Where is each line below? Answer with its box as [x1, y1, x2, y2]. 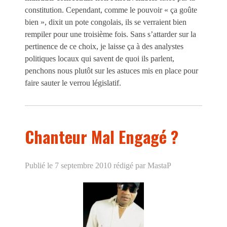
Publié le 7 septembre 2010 [25, 161, 111, 170]
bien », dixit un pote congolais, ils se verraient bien [25, 17, 186, 26]
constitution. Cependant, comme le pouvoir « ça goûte [25, 5, 197, 14]
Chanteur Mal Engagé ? [25, 124, 178, 148]
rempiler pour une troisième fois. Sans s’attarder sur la [25, 29, 196, 39]
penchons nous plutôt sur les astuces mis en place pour [25, 66, 198, 75]
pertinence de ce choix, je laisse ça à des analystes [25, 42, 183, 51]
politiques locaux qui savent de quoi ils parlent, [25, 54, 174, 63]
